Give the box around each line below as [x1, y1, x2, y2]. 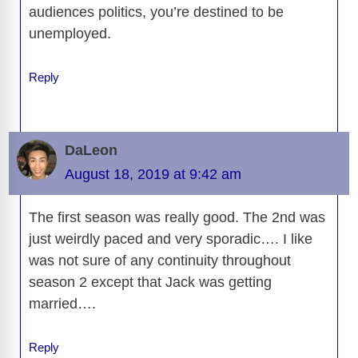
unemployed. [29, 26, 111, 42]
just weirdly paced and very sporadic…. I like [29, 230, 312, 247]
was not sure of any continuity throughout [29, 252, 291, 268]
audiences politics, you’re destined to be [29, 4, 284, 21]
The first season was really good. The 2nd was [29, 209, 325, 225]
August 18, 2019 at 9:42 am [65, 165, 241, 182]
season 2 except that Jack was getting [29, 273, 272, 290]
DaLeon [65, 141, 117, 158]
